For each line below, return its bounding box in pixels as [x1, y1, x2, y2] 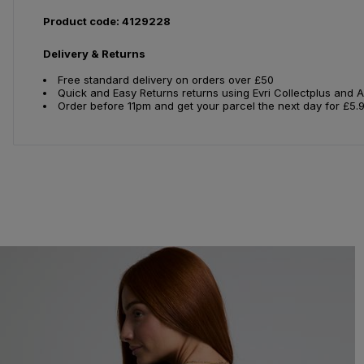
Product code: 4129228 [43, 15, 171, 28]
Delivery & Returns [43, 47, 145, 61]
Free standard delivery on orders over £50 [58, 73, 274, 87]
